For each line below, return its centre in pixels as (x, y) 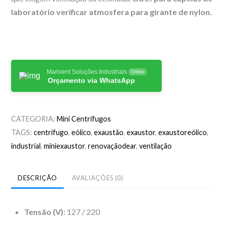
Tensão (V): (45, 211)
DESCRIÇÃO (37, 178)
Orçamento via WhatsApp (92, 80)
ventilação (156, 146)
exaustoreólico (183, 132)
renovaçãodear (112, 146)
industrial (26, 146)
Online (138, 72)
